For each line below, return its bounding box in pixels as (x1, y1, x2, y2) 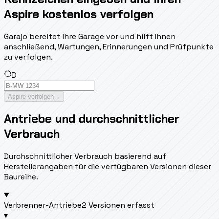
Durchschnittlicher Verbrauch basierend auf (4, 151, 166, 162)
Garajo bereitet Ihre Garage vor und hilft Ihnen (4, 31, 175, 42)
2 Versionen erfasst (82, 200, 154, 211)
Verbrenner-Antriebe (4, 200, 82, 211)
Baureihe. (4, 172, 38, 182)
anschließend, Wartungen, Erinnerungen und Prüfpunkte (4, 41, 214, 52)
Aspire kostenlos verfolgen (4, 6, 153, 22)
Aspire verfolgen (8, 92, 54, 100)
